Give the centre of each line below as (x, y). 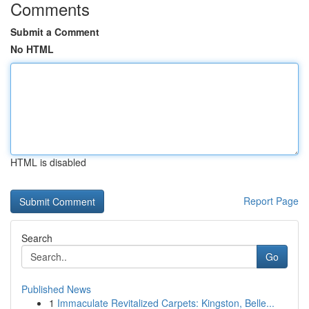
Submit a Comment (55, 32)
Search (37, 238)
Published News (56, 289)
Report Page (271, 201)
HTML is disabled (48, 162)
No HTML (32, 49)
